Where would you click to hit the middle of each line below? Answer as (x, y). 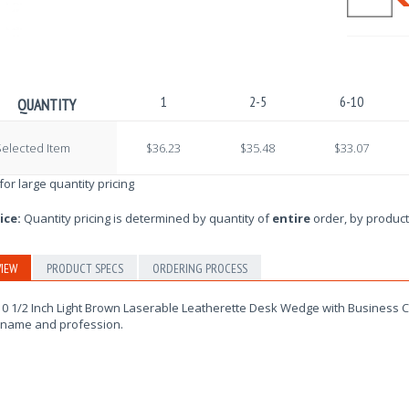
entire (291, 218)
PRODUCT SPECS (84, 268)
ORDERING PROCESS (199, 268)
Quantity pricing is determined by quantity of (146, 218)
